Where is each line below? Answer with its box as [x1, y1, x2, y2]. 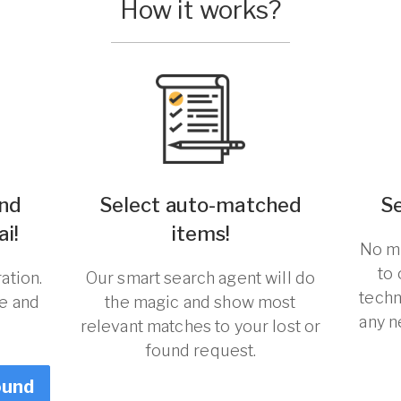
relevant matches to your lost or [80, 317, 321, 336]
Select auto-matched [98, 193, 303, 217]
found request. [144, 341, 257, 360]
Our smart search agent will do [85, 269, 316, 287]
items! [170, 222, 231, 245]
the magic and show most [105, 293, 296, 311]
